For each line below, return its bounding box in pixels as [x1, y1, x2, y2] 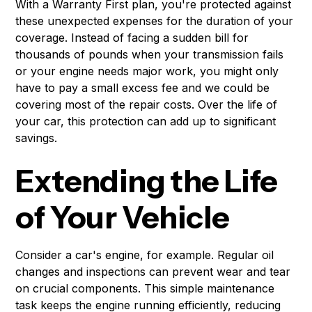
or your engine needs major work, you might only [15, 64, 279, 79]
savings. [15, 131, 58, 146]
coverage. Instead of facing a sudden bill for [15, 31, 249, 45]
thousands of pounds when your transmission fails [15, 47, 284, 62]
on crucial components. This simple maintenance [15, 281, 275, 296]
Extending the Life [15, 162, 278, 201]
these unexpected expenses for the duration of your [15, 14, 294, 29]
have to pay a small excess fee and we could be [15, 81, 270, 95]
